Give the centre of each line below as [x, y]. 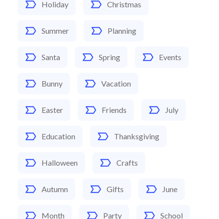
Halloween [60, 162]
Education [58, 136]
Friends [114, 109]
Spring [109, 57]
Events [170, 57]
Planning [122, 30]
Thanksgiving [137, 136]
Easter [52, 109]
